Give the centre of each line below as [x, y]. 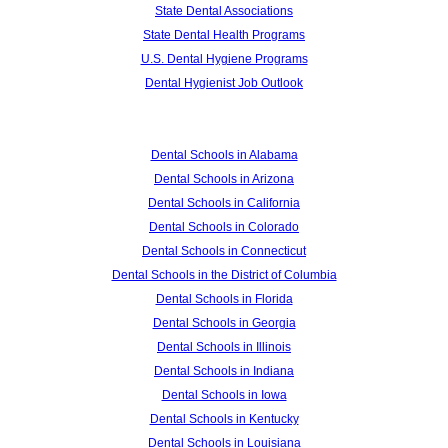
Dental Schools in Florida [224, 298]
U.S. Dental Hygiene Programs [224, 58]
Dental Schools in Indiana [224, 370]
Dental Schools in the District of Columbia [224, 274]
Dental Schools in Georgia [224, 322]
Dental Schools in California [224, 202]
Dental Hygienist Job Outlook [224, 82]
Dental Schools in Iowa [224, 394]
